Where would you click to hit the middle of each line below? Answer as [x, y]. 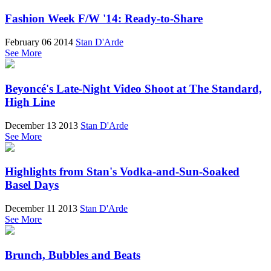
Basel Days [32, 185]
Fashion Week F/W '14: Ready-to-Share [104, 19]
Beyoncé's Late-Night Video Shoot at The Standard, [133, 88]
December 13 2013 [41, 125]
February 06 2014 [39, 42]
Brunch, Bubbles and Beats [73, 255]
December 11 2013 [41, 209]
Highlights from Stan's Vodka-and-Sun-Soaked [122, 172]
